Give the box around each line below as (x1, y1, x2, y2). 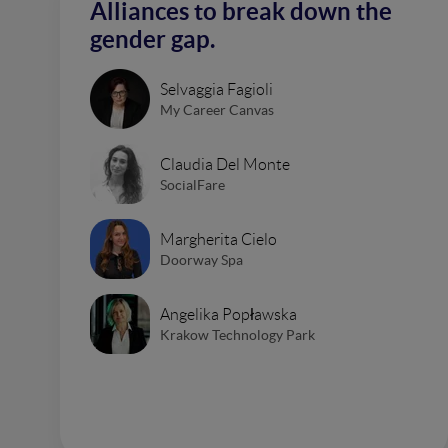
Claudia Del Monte (160, 155, 290, 173)
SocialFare (160, 176, 225, 193)
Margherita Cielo (160, 230, 277, 248)
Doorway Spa (160, 251, 243, 268)
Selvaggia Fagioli (160, 80, 273, 98)
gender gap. (90, 26, 215, 53)
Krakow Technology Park (160, 326, 315, 343)
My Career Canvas (160, 101, 274, 118)
